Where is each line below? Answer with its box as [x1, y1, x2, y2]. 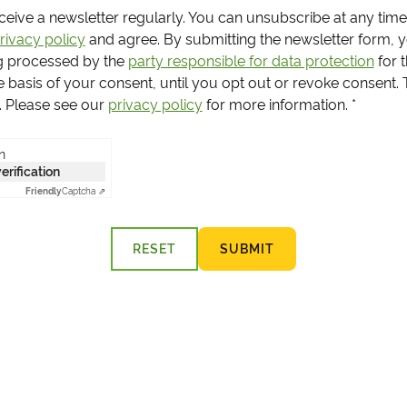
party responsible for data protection [127, 52, 374, 70]
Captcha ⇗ [61, 185, 105, 196]
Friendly [25, 185, 62, 196]
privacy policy [107, 95, 203, 114]
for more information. [202, 95, 348, 114]
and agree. [84, 30, 160, 48]
